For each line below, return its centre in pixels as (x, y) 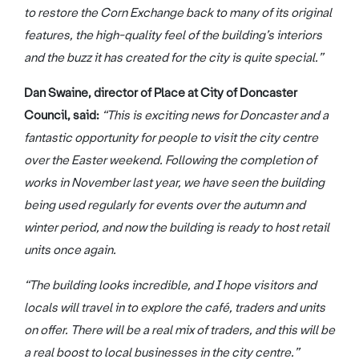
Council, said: (63, 116)
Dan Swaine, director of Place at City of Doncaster (161, 93)
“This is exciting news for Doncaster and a (215, 116)
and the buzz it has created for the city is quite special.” (176, 58)
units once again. (70, 250)
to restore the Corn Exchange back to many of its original (178, 13)
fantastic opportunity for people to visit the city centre (171, 138)
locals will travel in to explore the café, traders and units (175, 308)
